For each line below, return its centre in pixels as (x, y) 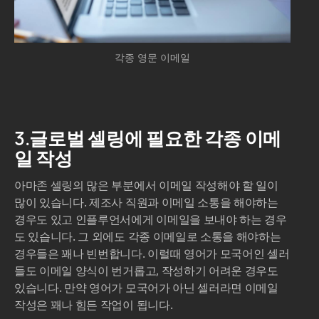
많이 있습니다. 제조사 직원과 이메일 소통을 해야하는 (146, 290)
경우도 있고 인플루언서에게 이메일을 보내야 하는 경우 (151, 307)
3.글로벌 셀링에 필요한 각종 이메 (148, 226)
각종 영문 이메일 (152, 145)
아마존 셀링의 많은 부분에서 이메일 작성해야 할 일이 (146, 273)
